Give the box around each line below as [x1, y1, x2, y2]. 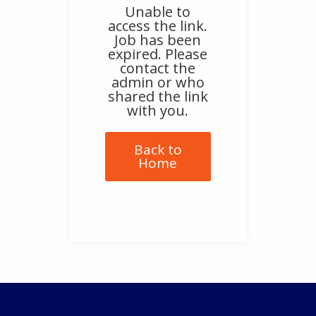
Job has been [114, 30, 202, 49]
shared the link [107, 86, 208, 106]
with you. [127, 100, 189, 120]
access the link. [108, 16, 208, 35]
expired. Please [108, 44, 208, 63]
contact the [120, 58, 196, 78]
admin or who [111, 72, 205, 92]
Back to [133, 140, 182, 159]
